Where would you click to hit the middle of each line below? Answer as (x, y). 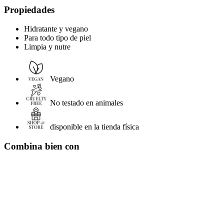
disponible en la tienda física (94, 127)
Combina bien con (42, 146)
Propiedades (29, 9)
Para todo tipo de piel (57, 38)
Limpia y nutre (47, 47)
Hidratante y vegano (56, 29)
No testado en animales (86, 103)
